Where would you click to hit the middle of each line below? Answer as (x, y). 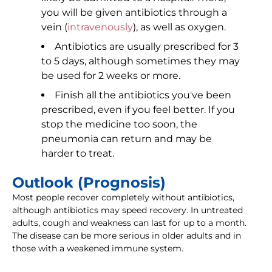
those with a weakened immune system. (98, 249)
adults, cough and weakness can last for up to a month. (129, 223)
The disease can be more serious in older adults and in (127, 236)
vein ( (54, 27)
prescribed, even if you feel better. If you (138, 110)
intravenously (100, 27)
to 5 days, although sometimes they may (141, 61)
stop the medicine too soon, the (119, 124)
